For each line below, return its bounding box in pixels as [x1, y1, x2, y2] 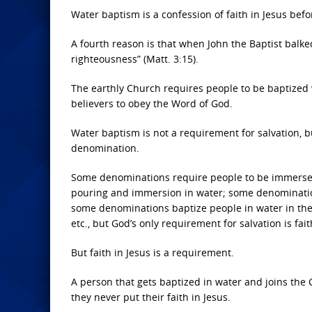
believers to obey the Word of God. [71, 97, 233, 110]
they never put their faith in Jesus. [71, 290, 231, 304]
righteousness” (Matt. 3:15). [71, 52, 198, 65]
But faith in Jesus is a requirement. [71, 246, 234, 259]
